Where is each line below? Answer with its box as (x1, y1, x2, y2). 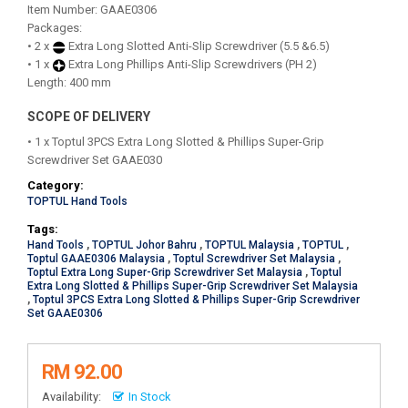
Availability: (42, 390, 101, 403)
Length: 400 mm (27, 76, 111, 89)
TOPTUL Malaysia (205, 239, 294, 251)
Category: (27, 178, 84, 192)
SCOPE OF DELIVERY (27, 109, 150, 124)
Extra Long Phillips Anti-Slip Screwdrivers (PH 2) (66, 57, 317, 71)
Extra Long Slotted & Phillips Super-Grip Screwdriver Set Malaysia (27, 280, 358, 292)
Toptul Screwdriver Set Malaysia (173, 252, 335, 265)
